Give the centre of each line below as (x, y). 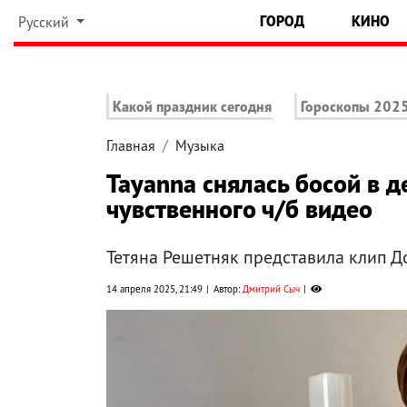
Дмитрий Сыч (271, 289)
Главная (131, 146)
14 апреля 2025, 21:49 (154, 289)
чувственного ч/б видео (239, 209)
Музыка (200, 146)
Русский (45, 22)
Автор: (228, 289)
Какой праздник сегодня (192, 107)
